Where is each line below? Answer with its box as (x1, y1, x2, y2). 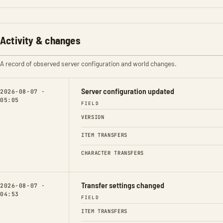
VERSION (81, 113, 105, 120)
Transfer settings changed (81, 180, 164, 190)
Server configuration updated (81, 86, 174, 96)
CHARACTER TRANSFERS (81, 149, 144, 156)
